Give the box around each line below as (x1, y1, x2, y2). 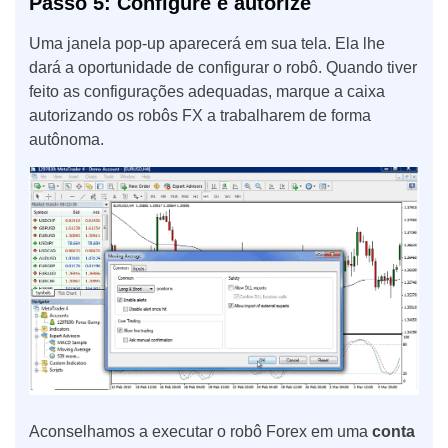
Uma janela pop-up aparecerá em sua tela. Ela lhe (29, 34, 385, 52)
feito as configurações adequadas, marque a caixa (29, 82, 385, 100)
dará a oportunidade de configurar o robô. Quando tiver (29, 58, 417, 76)
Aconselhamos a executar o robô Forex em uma (29, 423, 372, 441)
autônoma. (29, 130, 104, 148)
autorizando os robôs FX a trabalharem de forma (29, 106, 371, 124)
